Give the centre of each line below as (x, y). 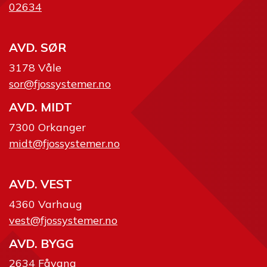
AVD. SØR (38, 48)
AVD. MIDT (41, 107)
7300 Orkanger (47, 127)
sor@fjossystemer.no (60, 83)
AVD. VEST (41, 184)
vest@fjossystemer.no (63, 220)
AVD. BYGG (41, 244)
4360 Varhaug (46, 204)
